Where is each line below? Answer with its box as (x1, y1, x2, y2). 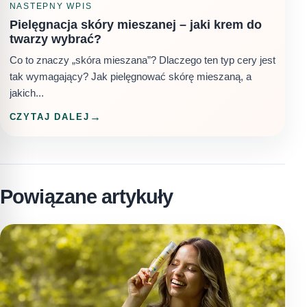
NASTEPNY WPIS (9, 1, 93, 12)
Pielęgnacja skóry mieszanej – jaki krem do (9, 18, 262, 32)
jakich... (9, 86, 44, 99)
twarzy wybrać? (9, 32, 101, 47)
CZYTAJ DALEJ (9, 112, 90, 123)
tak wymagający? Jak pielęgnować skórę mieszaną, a (9, 70, 251, 82)
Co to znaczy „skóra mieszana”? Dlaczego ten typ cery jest (9, 53, 275, 66)
